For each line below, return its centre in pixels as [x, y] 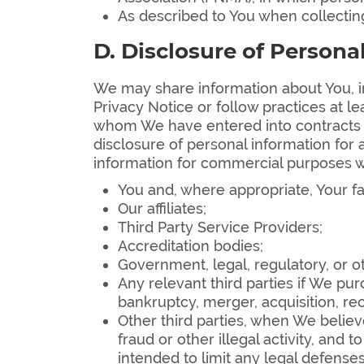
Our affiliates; [162, 209]
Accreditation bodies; [190, 246]
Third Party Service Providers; [220, 227]
